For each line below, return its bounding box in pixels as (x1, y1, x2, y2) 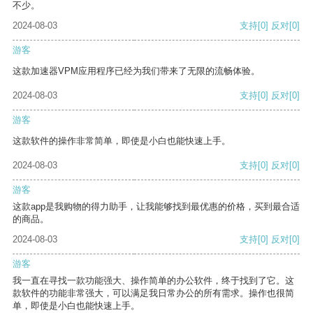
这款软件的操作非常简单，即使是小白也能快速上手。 (13, 136, 231, 147)
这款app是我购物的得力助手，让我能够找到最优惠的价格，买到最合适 (13, 201, 300, 212)
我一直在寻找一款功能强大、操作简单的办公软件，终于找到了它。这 (13, 275, 294, 286)
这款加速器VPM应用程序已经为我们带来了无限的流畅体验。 (13, 66, 260, 77)
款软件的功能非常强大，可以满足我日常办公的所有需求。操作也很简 (13, 288, 294, 299)
